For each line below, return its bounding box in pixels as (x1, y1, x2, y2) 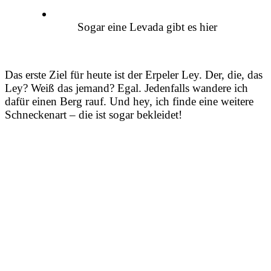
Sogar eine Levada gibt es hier (77, 21, 217, 34)
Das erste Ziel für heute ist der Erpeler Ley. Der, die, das (5, 68, 263, 81)
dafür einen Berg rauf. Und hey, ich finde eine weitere (5, 94, 253, 108)
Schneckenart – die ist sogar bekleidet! (5, 108, 182, 121)
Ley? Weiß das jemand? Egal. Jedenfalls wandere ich (5, 81, 248, 94)
